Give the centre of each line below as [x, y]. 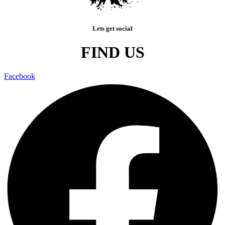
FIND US [113, 52]
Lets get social [113, 28]
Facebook [20, 76]
